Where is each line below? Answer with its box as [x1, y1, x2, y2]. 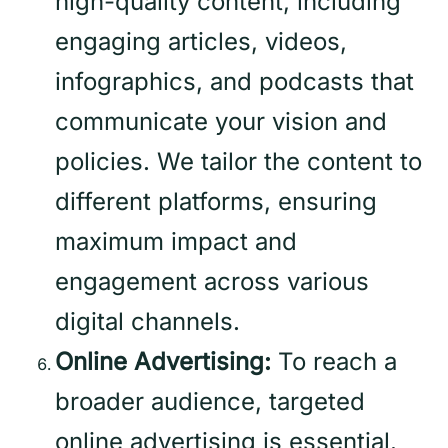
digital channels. [55, 307, 240, 337]
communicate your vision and [55, 107, 387, 137]
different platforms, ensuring [55, 187, 377, 217]
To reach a [271, 347, 397, 377]
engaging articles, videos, [55, 27, 347, 57]
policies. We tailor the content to [55, 147, 422, 177]
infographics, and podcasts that [55, 67, 414, 97]
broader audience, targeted [55, 387, 365, 417]
